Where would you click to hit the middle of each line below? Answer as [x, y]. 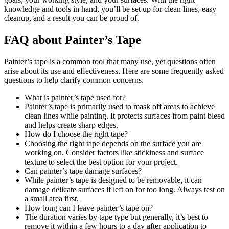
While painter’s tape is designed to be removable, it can [113, 180]
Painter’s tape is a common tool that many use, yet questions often [110, 61]
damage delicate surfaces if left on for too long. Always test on [125, 189]
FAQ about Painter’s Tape [73, 40]
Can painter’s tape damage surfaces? [83, 171]
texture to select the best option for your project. [101, 162]
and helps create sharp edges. [71, 125]
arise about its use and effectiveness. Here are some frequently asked [114, 71]
